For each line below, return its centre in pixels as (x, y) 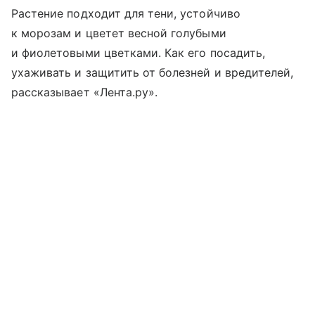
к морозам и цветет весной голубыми (119, 33)
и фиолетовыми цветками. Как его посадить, (138, 52)
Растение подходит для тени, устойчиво (126, 13)
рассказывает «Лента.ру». (85, 92)
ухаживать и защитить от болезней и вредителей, (153, 72)
